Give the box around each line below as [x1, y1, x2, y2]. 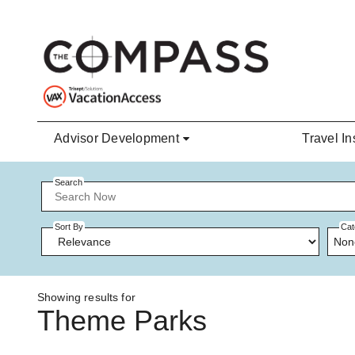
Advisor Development [54, 132, 179, 146]
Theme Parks [37, 304, 207, 338]
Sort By [55, 222, 83, 232]
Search [55, 177, 82, 187]
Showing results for [37, 291, 136, 304]
